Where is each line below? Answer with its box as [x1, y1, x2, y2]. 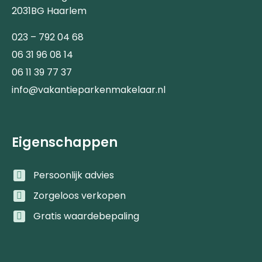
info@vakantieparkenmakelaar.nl [12, 82, 166, 96]
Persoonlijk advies [33, 168, 115, 182]
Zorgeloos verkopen [33, 188, 126, 202]
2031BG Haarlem [12, 4, 87, 18]
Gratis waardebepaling [33, 209, 140, 223]
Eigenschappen [12, 133, 118, 151]
